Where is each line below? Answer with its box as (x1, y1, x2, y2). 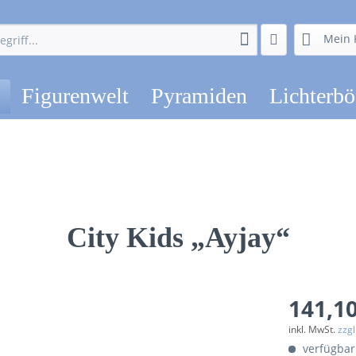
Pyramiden (151, 83, 248, 108)
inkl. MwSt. (288, 323, 339, 336)
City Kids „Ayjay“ (66, 222, 290, 253)
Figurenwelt (21, 83, 130, 108)
